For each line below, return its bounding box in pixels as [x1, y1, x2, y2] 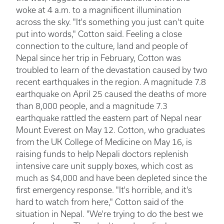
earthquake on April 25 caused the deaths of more [16, 89, 206, 98]
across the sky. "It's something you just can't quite [16, 17, 204, 26]
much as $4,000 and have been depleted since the [16, 173, 207, 182]
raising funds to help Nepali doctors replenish [16, 149, 188, 158]
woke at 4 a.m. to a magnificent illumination [16, 5, 181, 14]
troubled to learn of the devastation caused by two [16, 65, 207, 74]
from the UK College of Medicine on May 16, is [16, 137, 192, 146]
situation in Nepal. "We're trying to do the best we [16, 209, 203, 218]
